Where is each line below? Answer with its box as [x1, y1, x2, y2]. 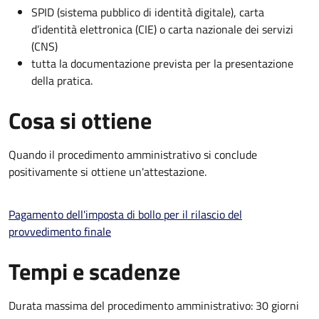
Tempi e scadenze [9, 253, 180, 288]
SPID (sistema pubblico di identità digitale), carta [31, 3, 264, 21]
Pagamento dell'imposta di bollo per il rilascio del [9, 205, 242, 223]
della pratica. [31, 71, 93, 89]
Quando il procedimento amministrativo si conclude [9, 145, 257, 163]
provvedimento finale [9, 222, 111, 240]
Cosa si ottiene [9, 103, 152, 137]
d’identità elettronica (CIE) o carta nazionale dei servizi [31, 20, 293, 38]
